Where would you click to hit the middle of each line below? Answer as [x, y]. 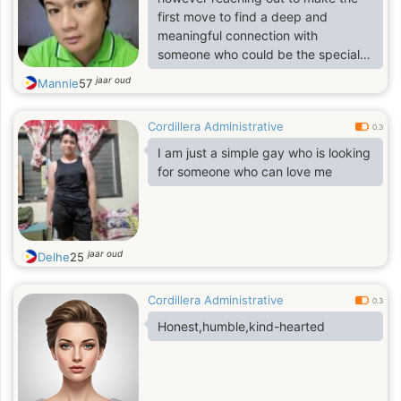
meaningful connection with [238, 35]
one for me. [191, 73]
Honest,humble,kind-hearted [241, 326]
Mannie [58, 83]
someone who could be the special [259, 54]
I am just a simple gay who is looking [264, 153]
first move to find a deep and [243, 17]
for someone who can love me [245, 171]
